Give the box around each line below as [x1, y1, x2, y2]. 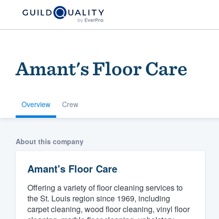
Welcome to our [69, 135, 215, 160]
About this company [16, 136, 84, 146]
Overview [22, 99, 50, 109]
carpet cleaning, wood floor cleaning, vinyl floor [27, 203, 190, 215]
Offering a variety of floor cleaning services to [27, 181, 183, 193]
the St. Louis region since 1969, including [27, 192, 170, 204]
